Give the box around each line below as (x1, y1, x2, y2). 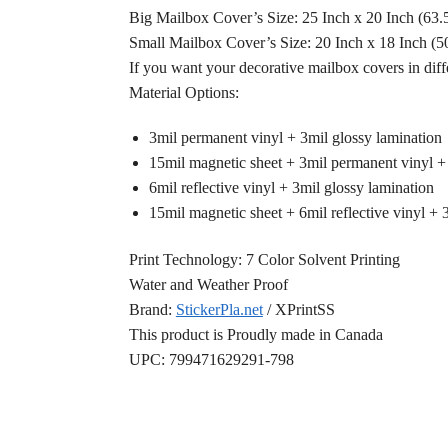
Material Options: (128, 84, 239, 102)
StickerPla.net (175, 301, 263, 319)
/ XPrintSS (262, 301, 335, 319)
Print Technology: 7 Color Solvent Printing (128, 251, 400, 269)
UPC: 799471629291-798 (128, 351, 294, 369)
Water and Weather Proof (128, 276, 288, 294)
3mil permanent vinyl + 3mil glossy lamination (148, 128, 442, 146)
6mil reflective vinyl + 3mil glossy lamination (148, 178, 434, 196)
